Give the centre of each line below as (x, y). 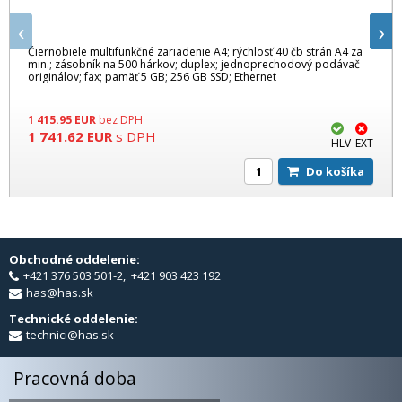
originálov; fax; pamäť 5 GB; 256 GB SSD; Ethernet (152, 76)
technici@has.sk (70, 334)
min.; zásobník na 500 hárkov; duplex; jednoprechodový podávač (194, 64)
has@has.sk (60, 292)
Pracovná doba (75, 378)
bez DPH (121, 119)
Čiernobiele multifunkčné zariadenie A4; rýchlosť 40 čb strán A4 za (195, 51)
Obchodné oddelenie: (76, 259)
